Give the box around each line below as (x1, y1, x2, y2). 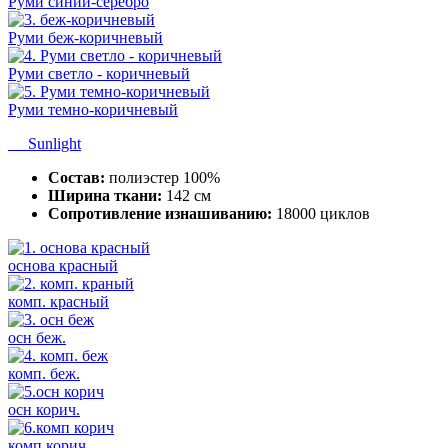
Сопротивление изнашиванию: (48, 204, 272, 222)
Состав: (48, 168, 105, 186)
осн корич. (8, 400, 80, 418)
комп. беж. (8, 364, 80, 382)
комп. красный (8, 292, 109, 310)
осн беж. (8, 328, 66, 346)
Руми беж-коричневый (8, 28, 163, 46)
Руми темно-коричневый (8, 100, 178, 118)
